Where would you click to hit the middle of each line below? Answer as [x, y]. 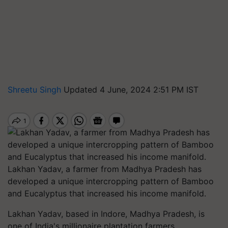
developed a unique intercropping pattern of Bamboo [111, 181]
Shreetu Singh [36, 90]
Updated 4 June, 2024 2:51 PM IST [131, 90]
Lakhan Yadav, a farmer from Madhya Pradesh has [105, 169]
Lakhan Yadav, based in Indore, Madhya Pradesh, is [106, 214]
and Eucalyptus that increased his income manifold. [107, 193]
